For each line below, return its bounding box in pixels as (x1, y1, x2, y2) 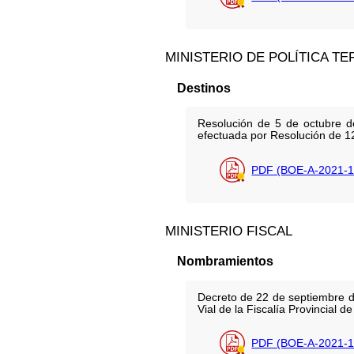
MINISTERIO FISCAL (165, 223, 293, 239)
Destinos (176, 81, 231, 95)
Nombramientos (176, 254, 273, 269)
